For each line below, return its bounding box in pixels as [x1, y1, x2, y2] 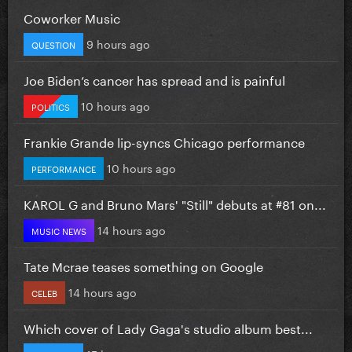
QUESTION [31, 36, 75, 51]
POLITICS [31, 98, 70, 113]
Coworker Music [24, 6, 120, 27]
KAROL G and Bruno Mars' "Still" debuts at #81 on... [24, 192, 326, 213]
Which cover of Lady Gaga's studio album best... [24, 317, 313, 337]
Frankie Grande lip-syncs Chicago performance [24, 130, 305, 151]
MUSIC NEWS [31, 222, 86, 237]
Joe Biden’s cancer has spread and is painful [24, 68, 285, 89]
